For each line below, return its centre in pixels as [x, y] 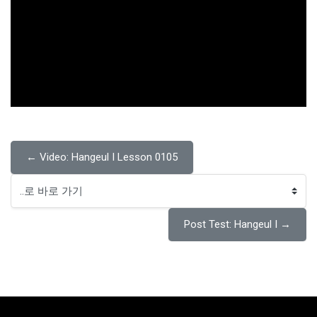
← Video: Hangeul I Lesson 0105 [102, 157]
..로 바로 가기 [41, 198]
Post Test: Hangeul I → [237, 224]
